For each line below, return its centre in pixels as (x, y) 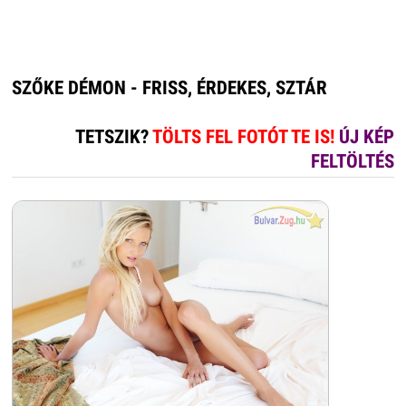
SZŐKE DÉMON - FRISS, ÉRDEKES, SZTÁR (169, 88)
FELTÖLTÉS (353, 162)
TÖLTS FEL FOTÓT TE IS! (246, 137)
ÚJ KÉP (367, 137)
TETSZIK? (114, 137)
